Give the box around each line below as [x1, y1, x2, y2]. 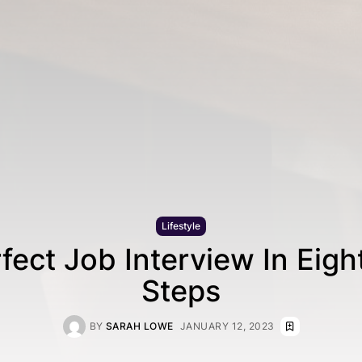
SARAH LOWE [105, 320, 174, 332]
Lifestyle [162, 220, 200, 232]
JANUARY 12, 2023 [179, 320, 275, 332]
